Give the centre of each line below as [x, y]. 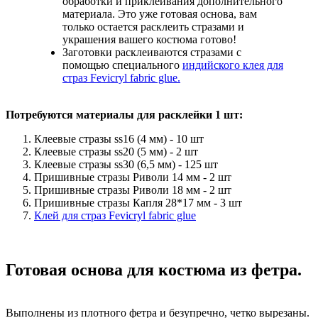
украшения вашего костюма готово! [149, 40]
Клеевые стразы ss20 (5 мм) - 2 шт [116, 152]
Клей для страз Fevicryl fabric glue [115, 216]
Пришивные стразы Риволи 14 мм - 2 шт [134, 177]
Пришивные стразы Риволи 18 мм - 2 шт [133, 190]
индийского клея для [233, 65]
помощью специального [122, 65]
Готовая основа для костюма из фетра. [154, 270]
